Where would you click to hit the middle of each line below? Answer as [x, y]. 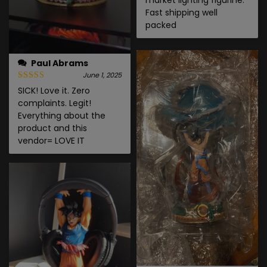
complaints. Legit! [55, 103]
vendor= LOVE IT [51, 140]
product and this [52, 128]
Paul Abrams [60, 63]
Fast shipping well [181, 12]
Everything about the [62, 115]
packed [161, 25]
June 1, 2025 [102, 75]
